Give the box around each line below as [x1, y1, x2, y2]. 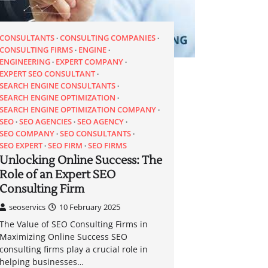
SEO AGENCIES [19, 115, 72, 127]
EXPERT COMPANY [56, 56, 124, 67]
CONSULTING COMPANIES [60, 32, 156, 43]
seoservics [9, 201, 46, 212]
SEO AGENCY [77, 115, 124, 127]
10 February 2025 [59, 201, 121, 212]
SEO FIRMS [88, 139, 127, 151]
